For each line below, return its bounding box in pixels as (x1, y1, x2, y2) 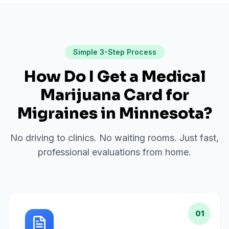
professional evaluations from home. (38, 147, 191, 157)
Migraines (17, 104, 98, 123)
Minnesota (119, 104, 203, 123)
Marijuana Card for (40, 85, 189, 105)
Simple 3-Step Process (73, 48, 156, 56)
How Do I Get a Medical (24, 67, 205, 86)
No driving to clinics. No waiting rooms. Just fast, (10, 132, 219, 143)
